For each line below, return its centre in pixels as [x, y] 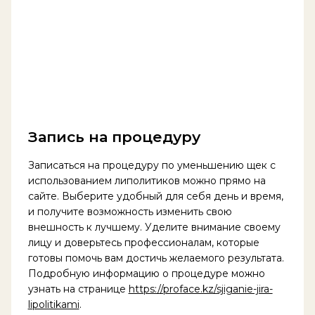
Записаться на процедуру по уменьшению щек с [152, 165]
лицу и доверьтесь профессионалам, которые [143, 242]
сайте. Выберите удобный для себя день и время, [155, 196]
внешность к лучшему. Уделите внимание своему [154, 227]
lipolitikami [53, 304]
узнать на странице [78, 289]
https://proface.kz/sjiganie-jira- [200, 289]
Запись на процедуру [114, 137]
